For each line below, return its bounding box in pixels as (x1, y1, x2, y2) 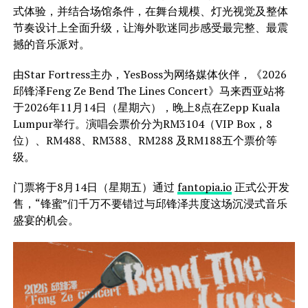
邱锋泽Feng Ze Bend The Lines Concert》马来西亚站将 (12, 82, 285, 98)
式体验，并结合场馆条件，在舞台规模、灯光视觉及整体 (12, 3, 288, 19)
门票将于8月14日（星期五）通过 (12, 179, 177, 195)
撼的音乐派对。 (12, 36, 90, 52)
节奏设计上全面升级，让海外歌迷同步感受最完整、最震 (12, 19, 288, 35)
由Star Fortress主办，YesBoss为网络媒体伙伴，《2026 (12, 66, 287, 82)
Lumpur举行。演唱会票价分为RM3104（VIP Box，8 (12, 115, 272, 131)
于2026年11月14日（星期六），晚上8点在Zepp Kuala (12, 99, 280, 115)
